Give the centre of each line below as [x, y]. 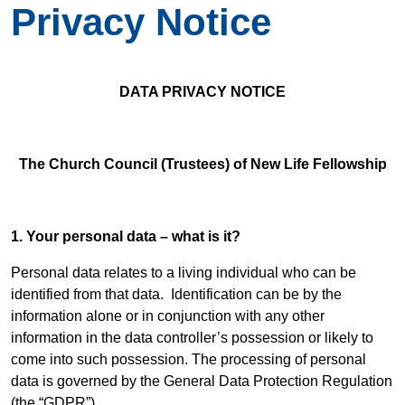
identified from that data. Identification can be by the [176, 294]
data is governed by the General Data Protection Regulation [202, 381]
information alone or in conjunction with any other [168, 316]
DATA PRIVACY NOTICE [202, 92]
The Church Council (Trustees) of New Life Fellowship [202, 164]
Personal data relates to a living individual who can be [184, 273]
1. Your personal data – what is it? [126, 236]
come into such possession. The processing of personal [188, 359]
